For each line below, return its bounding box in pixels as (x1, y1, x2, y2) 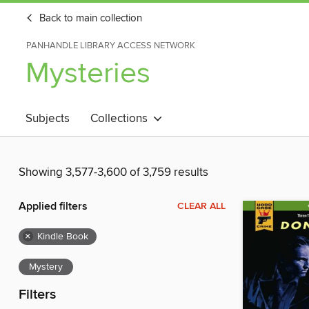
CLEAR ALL (177, 200, 226, 213)
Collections (90, 111, 153, 126)
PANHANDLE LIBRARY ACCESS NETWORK (26, 40, 195, 51)
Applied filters (19, 199, 88, 215)
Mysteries (26, 55, 150, 92)
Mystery (29, 261, 63, 274)
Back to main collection (37, 12, 142, 25)
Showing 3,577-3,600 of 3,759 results (19, 165, 208, 181)
